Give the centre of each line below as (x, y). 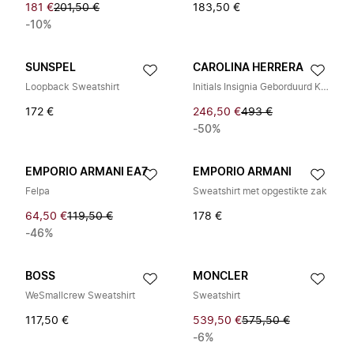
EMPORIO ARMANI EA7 (87, 172)
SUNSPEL (51, 68)
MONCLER (220, 277)
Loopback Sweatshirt (72, 87)
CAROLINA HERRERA (248, 68)
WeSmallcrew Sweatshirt (80, 296)
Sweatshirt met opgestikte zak (260, 191)
